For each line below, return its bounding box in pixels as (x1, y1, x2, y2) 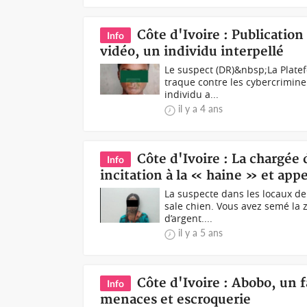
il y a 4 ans (178, 102, 223, 114)
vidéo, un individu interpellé (100, 43, 284, 60)
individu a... (164, 87, 219, 101)
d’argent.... (164, 211, 213, 225)
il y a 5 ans (178, 226, 223, 238)
